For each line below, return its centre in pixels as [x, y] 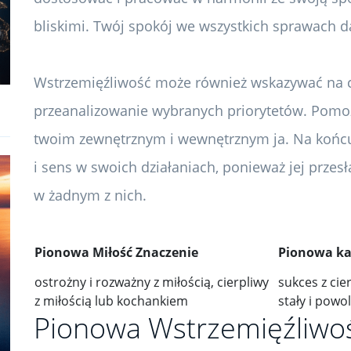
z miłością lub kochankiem [111, 301]
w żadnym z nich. [90, 195]
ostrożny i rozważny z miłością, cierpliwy [152, 282]
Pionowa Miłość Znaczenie [116, 252]
